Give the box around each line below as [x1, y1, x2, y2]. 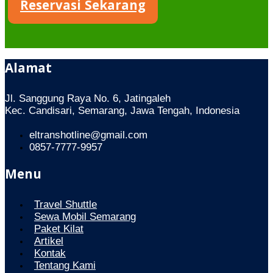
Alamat [5, 59, 52, 81]
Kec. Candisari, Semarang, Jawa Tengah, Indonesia [5, 105, 239, 117]
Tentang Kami [34, 259, 96, 271]
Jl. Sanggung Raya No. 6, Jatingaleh [5, 93, 171, 105]
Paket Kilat [34, 222, 83, 235]
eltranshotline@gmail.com [29, 129, 147, 141]
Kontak [34, 247, 66, 259]
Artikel [34, 235, 63, 247]
